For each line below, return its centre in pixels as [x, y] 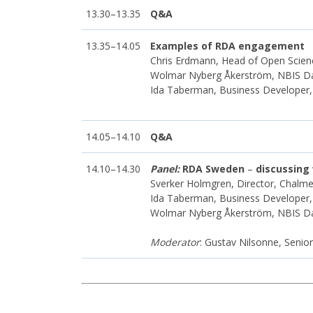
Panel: [165, 168]
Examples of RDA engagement [227, 45]
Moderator [175, 242]
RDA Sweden [213, 168]
